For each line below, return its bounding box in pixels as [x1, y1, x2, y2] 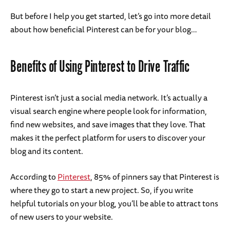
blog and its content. [10, 144, 85, 158]
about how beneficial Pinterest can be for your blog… [10, 23, 197, 36]
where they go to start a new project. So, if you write [10, 183, 193, 197]
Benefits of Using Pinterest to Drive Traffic [10, 57, 189, 78]
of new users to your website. [10, 210, 114, 224]
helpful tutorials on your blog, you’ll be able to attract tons [10, 197, 218, 210]
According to [10, 170, 57, 184]
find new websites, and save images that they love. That [10, 118, 205, 131]
